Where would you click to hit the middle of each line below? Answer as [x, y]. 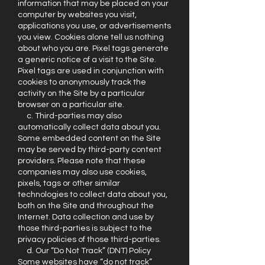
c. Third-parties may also [70, 116]
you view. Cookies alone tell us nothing [91, 37]
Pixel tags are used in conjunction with [91, 71]
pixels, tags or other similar [69, 183]
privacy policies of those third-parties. [89, 240]
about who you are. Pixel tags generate [93, 49]
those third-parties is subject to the [85, 228]
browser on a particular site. [71, 105]
